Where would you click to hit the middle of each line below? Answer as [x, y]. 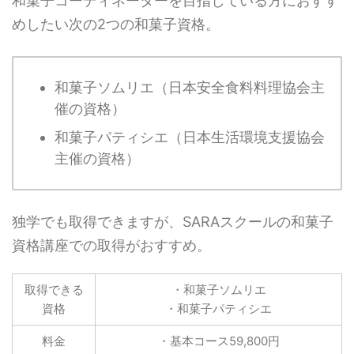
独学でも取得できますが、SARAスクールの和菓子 [173, 221]
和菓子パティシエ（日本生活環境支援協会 [190, 137]
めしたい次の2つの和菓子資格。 [116, 24]
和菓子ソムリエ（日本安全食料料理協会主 [190, 88]
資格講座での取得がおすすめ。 [111, 245]
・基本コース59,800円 [218, 341]
